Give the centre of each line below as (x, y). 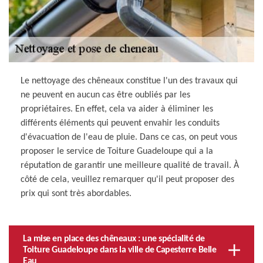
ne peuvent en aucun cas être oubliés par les (105, 95)
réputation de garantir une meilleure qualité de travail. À (130, 165)
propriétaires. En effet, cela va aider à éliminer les (117, 109)
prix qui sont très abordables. (76, 193)
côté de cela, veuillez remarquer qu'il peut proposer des (127, 179)
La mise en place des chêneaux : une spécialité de (114, 239)
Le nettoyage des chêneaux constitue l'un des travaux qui (129, 81)
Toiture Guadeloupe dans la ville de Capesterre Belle (119, 250)
